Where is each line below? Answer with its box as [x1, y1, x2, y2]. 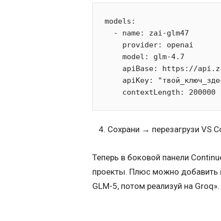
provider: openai [105, 40, 123, 49]
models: [105, 16, 136, 26]
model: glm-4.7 [105, 52, 123, 61]
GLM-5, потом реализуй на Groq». [92, 181, 220, 191]
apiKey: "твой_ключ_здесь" [105, 75, 123, 85]
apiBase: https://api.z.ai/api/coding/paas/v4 [105, 64, 123, 73]
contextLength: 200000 [122, 87, 216, 97]
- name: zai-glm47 [105, 28, 114, 37]
